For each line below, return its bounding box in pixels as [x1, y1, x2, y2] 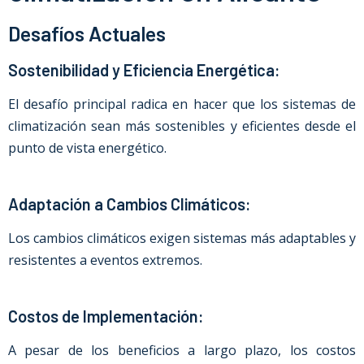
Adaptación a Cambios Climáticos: [8, 194, 251, 214]
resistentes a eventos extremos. [8, 251, 202, 269]
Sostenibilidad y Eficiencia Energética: [8, 60, 280, 80]
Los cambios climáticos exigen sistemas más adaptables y [8, 229, 356, 247]
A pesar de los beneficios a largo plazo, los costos [8, 341, 356, 359]
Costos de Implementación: [8, 306, 204, 326]
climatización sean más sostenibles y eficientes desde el [8, 117, 356, 135]
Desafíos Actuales [8, 21, 166, 45]
